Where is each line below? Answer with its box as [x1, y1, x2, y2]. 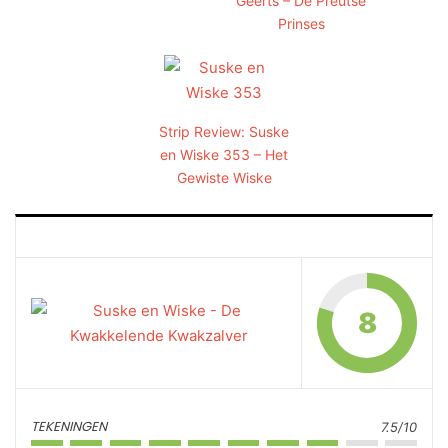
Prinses [277, 15, 325, 33]
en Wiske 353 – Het [160, 146, 288, 164]
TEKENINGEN [31, 417, 107, 437]
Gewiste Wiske [176, 169, 272, 187]
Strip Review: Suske [159, 123, 289, 141]
